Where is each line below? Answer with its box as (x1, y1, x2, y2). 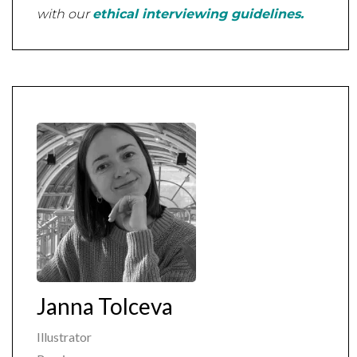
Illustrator (37, 329, 92, 345)
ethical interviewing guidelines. (92, 6, 304, 22)
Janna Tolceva (37, 292, 173, 320)
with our (37, 6, 92, 22)
